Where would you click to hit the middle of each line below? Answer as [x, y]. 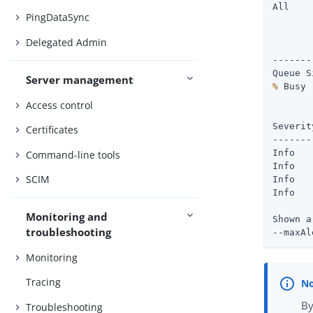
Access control [60, 105]
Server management [80, 80]
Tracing [44, 282]
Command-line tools [73, 154]
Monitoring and [67, 217]
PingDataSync [58, 17]
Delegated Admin [67, 42]
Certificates [52, 130]
